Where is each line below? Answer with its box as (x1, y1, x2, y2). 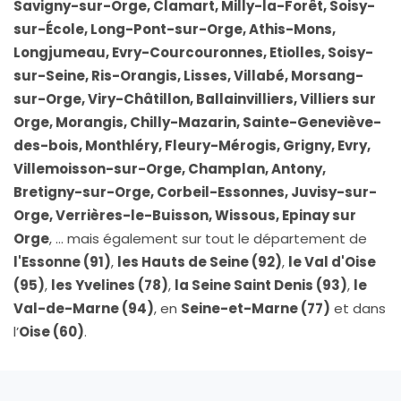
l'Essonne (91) (13, 252, 111, 271)
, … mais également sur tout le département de (49, 229, 367, 248)
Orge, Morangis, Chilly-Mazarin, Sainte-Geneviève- (13, 113, 381, 132)
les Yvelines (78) (51, 276, 168, 294)
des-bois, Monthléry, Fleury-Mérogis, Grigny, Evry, (13, 136, 371, 155)
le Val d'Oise (288, 252, 376, 271)
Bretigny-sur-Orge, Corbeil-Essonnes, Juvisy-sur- (13, 183, 377, 201)
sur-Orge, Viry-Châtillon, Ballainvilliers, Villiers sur (13, 90, 376, 108)
